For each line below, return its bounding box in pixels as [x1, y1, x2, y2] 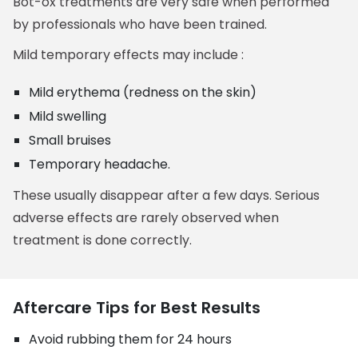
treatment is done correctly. [13, 231, 193, 249]
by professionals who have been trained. [13, 15, 268, 34]
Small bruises [29, 131, 112, 149]
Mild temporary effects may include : [13, 46, 245, 64]
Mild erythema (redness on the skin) [29, 83, 257, 101]
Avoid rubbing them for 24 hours [29, 330, 233, 348]
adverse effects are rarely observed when [13, 209, 280, 227]
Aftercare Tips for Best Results [13, 296, 261, 319]
